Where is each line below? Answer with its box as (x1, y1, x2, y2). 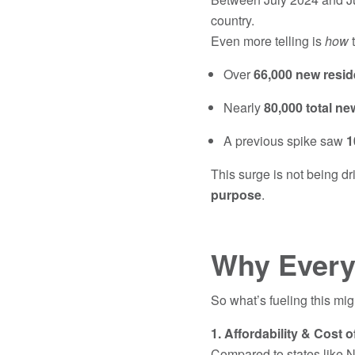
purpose (210, 185, 261, 204)
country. (210, 10, 261, 29)
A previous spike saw (223, 131, 346, 150)
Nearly (223, 97, 264, 116)
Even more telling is (210, 31, 325, 50)
